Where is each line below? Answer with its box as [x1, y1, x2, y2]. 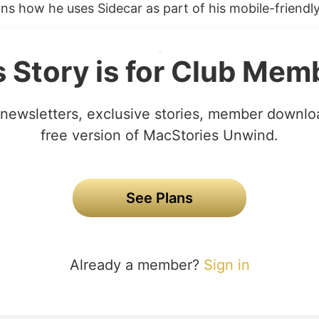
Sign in [203, 256, 250, 273]
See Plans [126, 189, 193, 206]
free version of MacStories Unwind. [41, 127, 278, 144]
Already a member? [69, 256, 204, 273]
